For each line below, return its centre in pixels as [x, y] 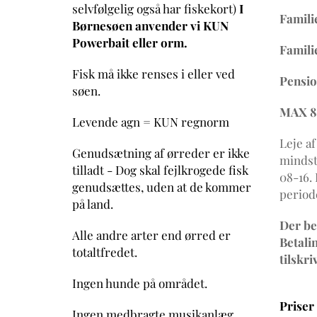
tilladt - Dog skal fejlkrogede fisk [160, 169]
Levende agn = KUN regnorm [151, 121]
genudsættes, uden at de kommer [162, 186]
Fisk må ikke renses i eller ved [154, 73]
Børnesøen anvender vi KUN [150, 25]
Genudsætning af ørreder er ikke [161, 152]
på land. [93, 203]
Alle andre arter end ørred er [151, 235]
